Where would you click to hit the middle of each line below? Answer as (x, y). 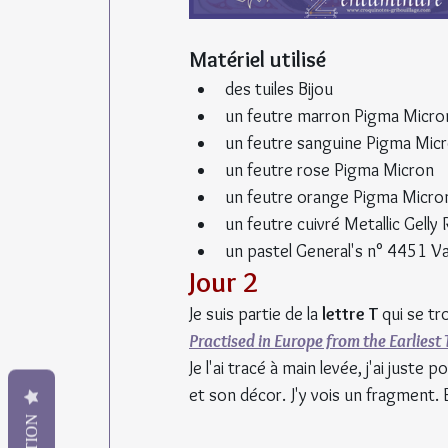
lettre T (350, 313)
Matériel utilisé (257, 59)
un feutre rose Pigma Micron (329, 169)
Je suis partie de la (255, 313)
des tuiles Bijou (279, 88)
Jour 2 (223, 281)
